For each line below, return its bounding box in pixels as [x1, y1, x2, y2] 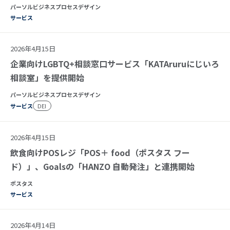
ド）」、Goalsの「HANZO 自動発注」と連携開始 [10, 160, 195, 172]
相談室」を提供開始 [10, 71, 84, 84]
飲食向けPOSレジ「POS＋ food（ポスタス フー [10, 146, 190, 159]
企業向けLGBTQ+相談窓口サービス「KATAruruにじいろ [10, 57, 219, 70]
